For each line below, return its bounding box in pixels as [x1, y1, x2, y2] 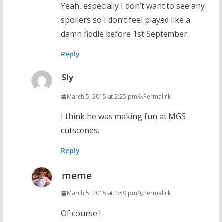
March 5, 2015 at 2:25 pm [66, 92, 137, 101]
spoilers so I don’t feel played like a [60, 14, 190, 26]
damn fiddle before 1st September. [60, 28, 189, 40]
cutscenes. [60, 125, 99, 136]
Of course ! [60, 208, 101, 219]
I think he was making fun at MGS [60, 111, 186, 122]
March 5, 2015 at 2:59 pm [66, 189, 137, 198]
